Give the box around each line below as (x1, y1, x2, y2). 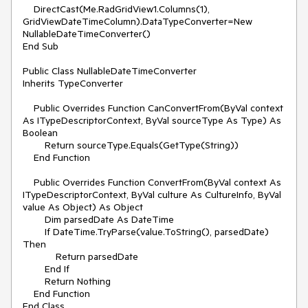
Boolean (23, 126, 58, 139)
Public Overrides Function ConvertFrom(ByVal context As (23, 176, 34, 188)
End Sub (23, 40, 58, 52)
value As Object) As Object (23, 201, 143, 213)
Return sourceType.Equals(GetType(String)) (23, 139, 45, 151)
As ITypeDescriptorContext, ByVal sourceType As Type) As (23, 114, 281, 126)
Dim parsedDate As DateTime (23, 213, 45, 225)
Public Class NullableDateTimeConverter (23, 65, 197, 77)
